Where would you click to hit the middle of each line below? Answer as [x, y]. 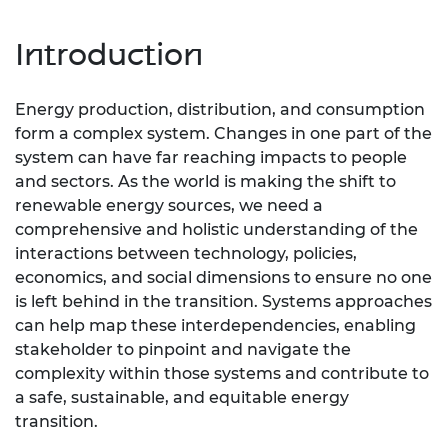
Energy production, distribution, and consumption [220, 110]
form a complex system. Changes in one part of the [223, 134]
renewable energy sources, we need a [169, 206]
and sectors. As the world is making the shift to [205, 182]
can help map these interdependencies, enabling [215, 326]
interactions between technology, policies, [186, 254]
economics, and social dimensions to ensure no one [223, 278]
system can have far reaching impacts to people [211, 158]
